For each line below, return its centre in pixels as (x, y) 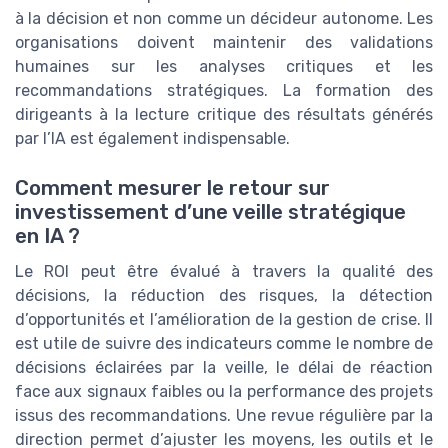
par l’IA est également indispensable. (152, 139)
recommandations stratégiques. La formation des (224, 91)
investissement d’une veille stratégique (210, 211)
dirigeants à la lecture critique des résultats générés (224, 115)
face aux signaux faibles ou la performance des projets (224, 391)
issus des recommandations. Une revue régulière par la (224, 415)
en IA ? (47, 235)
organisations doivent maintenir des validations (224, 43)
